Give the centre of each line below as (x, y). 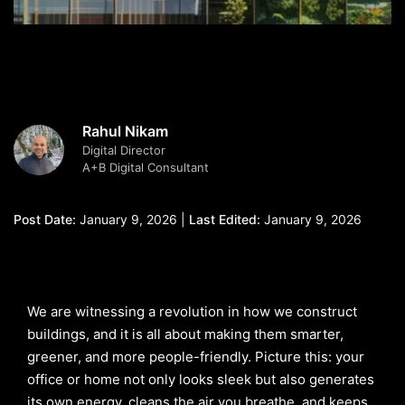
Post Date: (45, 219)
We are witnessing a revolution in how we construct (192, 311)
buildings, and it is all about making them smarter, (185, 334)
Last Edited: (225, 219)
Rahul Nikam (125, 131)
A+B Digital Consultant (146, 167)
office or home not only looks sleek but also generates (201, 379)
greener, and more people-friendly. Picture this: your (196, 357)
